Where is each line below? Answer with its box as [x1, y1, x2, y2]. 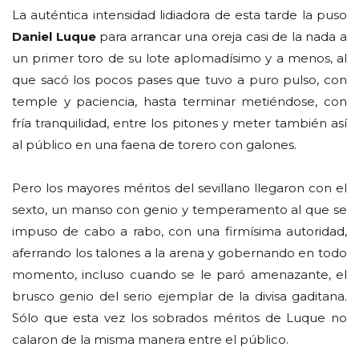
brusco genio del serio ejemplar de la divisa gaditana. [12, 288, 347, 304]
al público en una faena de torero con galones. [12, 136, 296, 152]
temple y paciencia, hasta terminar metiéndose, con [12, 93, 347, 109]
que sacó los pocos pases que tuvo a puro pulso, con [12, 71, 347, 87]
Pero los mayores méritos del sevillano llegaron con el [12, 179, 347, 196]
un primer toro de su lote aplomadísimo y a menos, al [12, 50, 347, 66]
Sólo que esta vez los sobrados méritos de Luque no [12, 309, 347, 325]
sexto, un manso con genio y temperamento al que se [12, 201, 347, 217]
